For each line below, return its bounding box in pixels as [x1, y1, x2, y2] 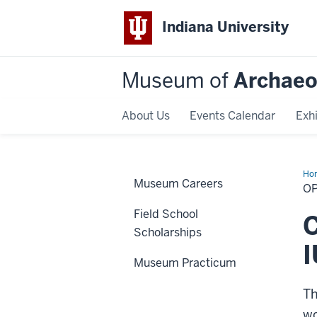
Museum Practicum [134, 255, 236, 270]
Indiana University [162, 18, 289, 37]
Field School [134, 206, 198, 221]
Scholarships [134, 224, 202, 240]
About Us [122, 108, 170, 123]
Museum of [122, 67, 234, 94]
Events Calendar [190, 108, 276, 123]
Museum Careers [134, 175, 223, 191]
